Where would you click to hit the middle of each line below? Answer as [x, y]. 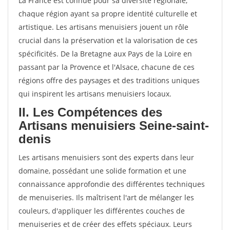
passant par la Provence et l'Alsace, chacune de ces [107, 67]
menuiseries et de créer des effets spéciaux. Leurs [105, 224]
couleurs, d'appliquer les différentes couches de [102, 211]
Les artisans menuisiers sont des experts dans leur [106, 157]
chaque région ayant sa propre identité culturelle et [108, 14]
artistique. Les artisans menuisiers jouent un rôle [103, 27]
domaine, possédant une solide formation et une [102, 171]
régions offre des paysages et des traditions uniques [109, 80]
